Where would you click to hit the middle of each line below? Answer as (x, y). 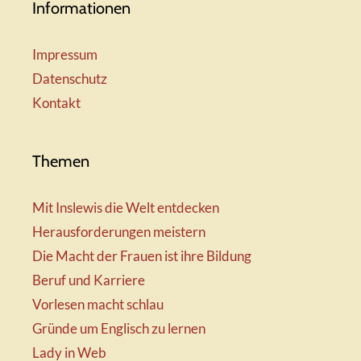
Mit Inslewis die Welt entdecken (126, 208)
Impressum (65, 55)
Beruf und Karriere (89, 280)
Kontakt (56, 103)
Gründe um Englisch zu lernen (119, 329)
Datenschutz (70, 79)
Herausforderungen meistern (119, 232)
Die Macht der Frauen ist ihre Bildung (142, 256)
